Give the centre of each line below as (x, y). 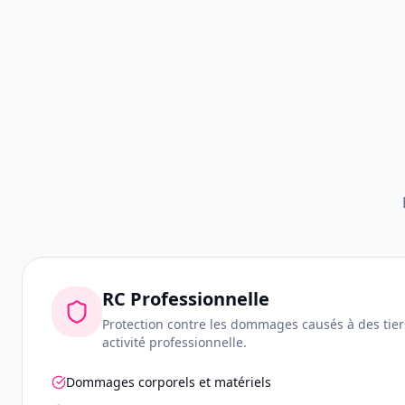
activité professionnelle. (174, 342)
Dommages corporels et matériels (169, 382)
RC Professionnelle (186, 299)
